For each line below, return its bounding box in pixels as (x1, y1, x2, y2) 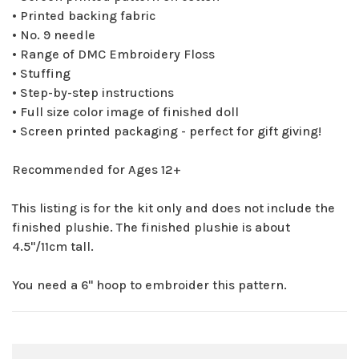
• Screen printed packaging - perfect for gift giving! (12, 123, 321, 139)
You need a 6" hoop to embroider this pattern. (12, 277, 287, 293)
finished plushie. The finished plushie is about (12, 220, 290, 236)
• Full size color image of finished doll (12, 104, 239, 120)
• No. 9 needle (12, 27, 95, 43)
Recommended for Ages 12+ (12, 162, 181, 178)
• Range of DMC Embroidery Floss (12, 46, 215, 63)
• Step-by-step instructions (12, 85, 174, 101)
